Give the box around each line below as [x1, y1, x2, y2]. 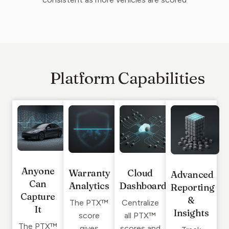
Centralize [121, 198, 159, 208]
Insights [174, 207, 209, 219]
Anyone [21, 165, 55, 177]
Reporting [171, 181, 215, 194]
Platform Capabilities [50, 68, 205, 88]
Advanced [171, 169, 213, 181]
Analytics [68, 180, 109, 192]
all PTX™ [124, 211, 156, 221]
